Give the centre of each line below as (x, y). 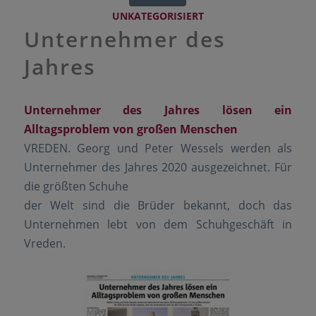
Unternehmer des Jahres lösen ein (158, 110)
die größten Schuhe (76, 187)
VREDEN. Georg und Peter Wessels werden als (158, 148)
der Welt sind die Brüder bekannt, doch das (158, 206)
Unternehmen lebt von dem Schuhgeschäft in (158, 225)
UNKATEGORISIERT (158, 16)
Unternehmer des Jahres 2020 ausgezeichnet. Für (158, 168)
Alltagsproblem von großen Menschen (130, 129)
